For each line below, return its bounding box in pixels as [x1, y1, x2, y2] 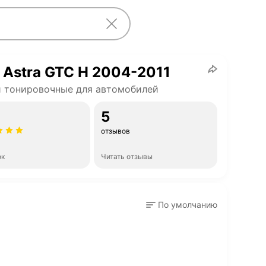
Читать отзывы [101, 152, 153, 161]
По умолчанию [158, 199, 217, 210]
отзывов [101, 126, 130, 135]
